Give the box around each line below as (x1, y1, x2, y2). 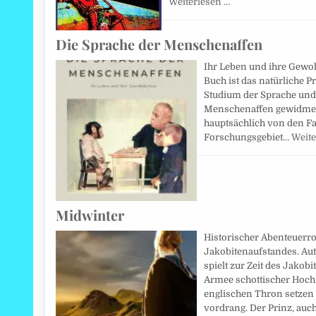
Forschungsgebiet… (204, 132, 292, 143)
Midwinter (56, 205, 125, 225)
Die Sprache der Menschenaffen (56, 35, 263, 54)
